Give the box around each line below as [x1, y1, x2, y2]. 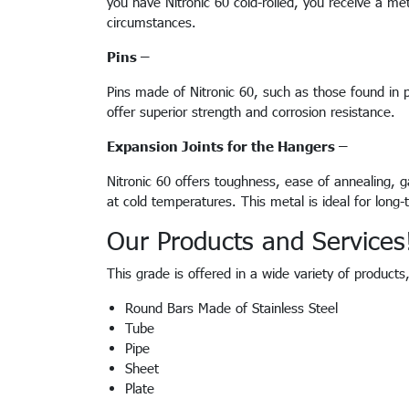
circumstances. [107, 14, 201, 30]
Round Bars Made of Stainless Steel [125, 299, 342, 316]
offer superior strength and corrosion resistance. [107, 103, 404, 120]
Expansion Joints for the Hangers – [107, 138, 348, 154]
